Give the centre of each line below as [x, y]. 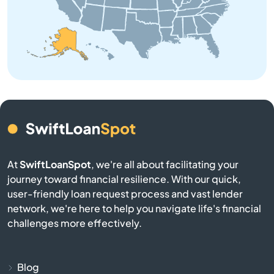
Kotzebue [137, 34]
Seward [137, 265]
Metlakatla [137, 67]
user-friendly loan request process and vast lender [125, 193]
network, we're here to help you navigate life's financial [134, 208]
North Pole [137, 133]
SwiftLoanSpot [55, 164]
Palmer [137, 166]
